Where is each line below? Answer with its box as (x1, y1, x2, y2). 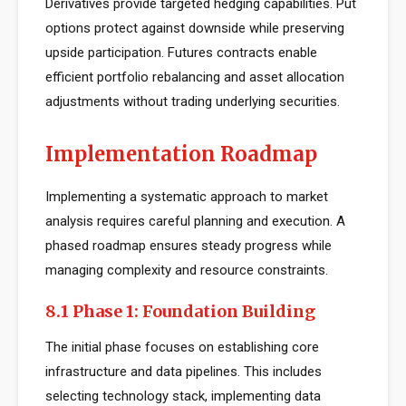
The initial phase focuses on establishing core (45, 339, 319, 355)
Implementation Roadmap (45, 141, 317, 167)
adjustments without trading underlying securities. (45, 93, 340, 110)
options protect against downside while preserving (45, 20, 344, 36)
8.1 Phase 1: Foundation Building (45, 301, 315, 322)
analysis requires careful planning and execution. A (45, 213, 345, 229)
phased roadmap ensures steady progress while (45, 237, 332, 254)
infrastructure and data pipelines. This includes (45, 363, 322, 380)
